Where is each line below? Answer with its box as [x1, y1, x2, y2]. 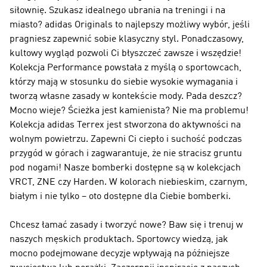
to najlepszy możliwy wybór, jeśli [113, 20, 250, 30]
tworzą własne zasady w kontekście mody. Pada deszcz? [10, 92, 242, 101]
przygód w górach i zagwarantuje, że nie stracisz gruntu [10, 149, 242, 159]
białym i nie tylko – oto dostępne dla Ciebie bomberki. [10, 192, 231, 201]
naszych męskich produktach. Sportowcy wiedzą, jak [10, 235, 228, 244]
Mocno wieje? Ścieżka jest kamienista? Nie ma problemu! [10, 106, 249, 116]
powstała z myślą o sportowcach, [102, 63, 241, 73]
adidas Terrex [47, 120, 104, 130]
